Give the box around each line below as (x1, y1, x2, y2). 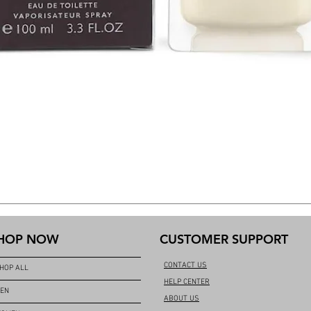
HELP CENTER (164, 278, 210, 287)
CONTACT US (164, 261, 207, 271)
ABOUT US (164, 294, 199, 304)
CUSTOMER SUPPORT (160, 231, 288, 248)
